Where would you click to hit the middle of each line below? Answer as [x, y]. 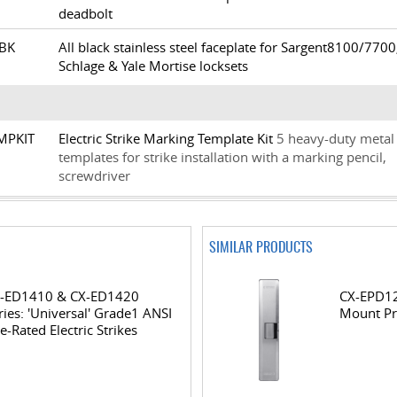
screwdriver [94, 176]
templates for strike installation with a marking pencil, [222, 157]
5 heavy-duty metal [335, 139]
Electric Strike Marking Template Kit [166, 139]
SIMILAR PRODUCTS [261, 248]
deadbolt [86, 14]
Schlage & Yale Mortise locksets [153, 66]
